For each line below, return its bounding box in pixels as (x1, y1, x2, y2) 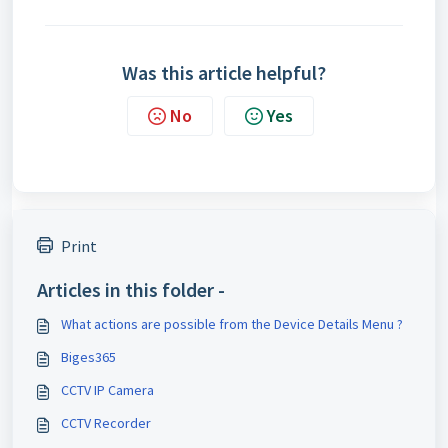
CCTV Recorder (61, 413, 151, 432)
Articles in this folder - (37, 276, 225, 302)
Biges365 (61, 347, 116, 366)
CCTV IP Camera (61, 380, 154, 399)
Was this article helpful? (122, 59, 326, 85)
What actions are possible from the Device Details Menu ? (61, 314, 403, 333)
